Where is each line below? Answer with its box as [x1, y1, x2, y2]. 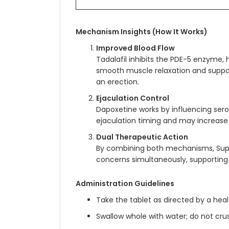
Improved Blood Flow [96, 43, 175, 53]
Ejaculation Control [96, 93, 169, 103]
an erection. [96, 77, 139, 87]
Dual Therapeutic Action [96, 132, 188, 142]
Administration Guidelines [76, 178, 174, 189]
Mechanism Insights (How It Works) [76, 27, 208, 37]
